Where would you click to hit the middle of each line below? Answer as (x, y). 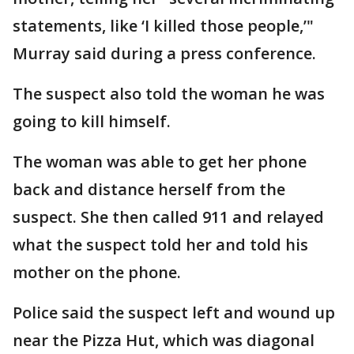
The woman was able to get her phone (160, 161)
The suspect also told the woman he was (169, 93)
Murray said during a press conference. (166, 53)
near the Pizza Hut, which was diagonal (164, 340)
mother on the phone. (97, 272)
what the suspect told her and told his (160, 244)
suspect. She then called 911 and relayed (168, 217)
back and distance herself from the (149, 189)
